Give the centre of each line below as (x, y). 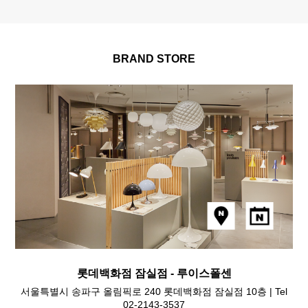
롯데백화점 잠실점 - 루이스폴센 (154, 274)
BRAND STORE (154, 58)
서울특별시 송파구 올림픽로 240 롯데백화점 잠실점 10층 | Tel (154, 292)
